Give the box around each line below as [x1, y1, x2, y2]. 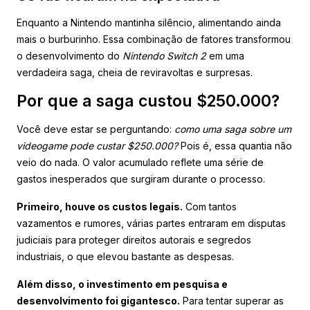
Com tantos [183, 200, 237, 212]
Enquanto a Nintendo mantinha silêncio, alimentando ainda [17, 16, 281, 28]
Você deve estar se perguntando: [17, 122, 174, 135]
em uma [206, 49, 244, 62]
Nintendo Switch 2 [122, 49, 206, 62]
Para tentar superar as [180, 294, 284, 307]
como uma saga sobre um [174, 122, 291, 135]
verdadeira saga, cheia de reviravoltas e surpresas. [17, 66, 253, 78]
